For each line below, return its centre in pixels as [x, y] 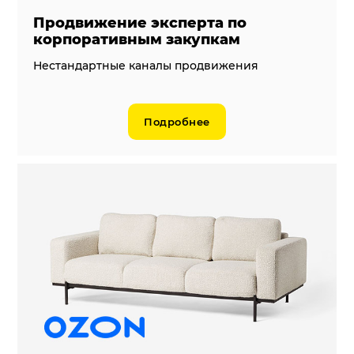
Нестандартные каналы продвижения [146, 65]
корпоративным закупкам [137, 39]
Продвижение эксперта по [140, 23]
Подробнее [177, 121]
